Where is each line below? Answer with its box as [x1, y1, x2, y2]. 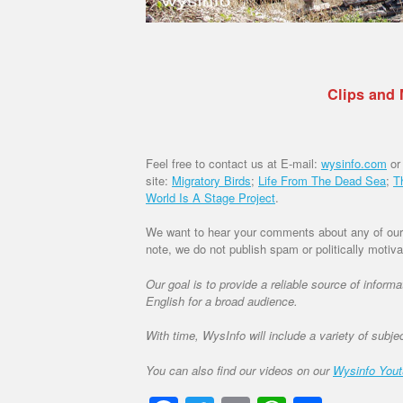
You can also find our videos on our [146, 361, 333, 379]
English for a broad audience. [146, 291, 298, 309]
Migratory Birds [172, 171, 251, 189]
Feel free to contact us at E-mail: [146, 154, 321, 172]
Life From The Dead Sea [258, 171, 386, 189]
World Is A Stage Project [146, 188, 275, 206]
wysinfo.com [321, 154, 387, 172]
